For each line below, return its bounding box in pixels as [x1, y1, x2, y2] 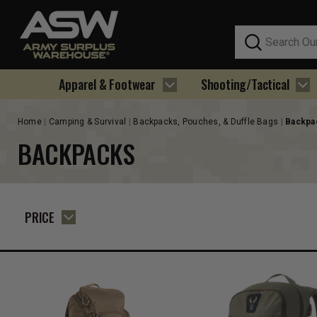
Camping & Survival [48, 116, 127, 127]
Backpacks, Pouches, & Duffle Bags [133, 116, 279, 127]
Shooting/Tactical [200, 75, 289, 93]
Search [235, 27, 267, 38]
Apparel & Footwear [59, 75, 156, 93]
